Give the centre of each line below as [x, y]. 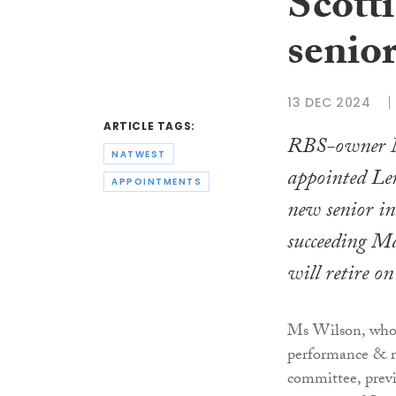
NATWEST [139, 154]
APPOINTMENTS [156, 182]
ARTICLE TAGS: [149, 126]
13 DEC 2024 [329, 102]
